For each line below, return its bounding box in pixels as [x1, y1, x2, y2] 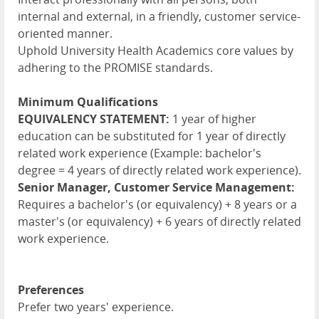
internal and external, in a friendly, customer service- [18, 8, 300, 24]
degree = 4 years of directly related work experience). [18, 162, 301, 178]
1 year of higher [169, 110, 256, 127]
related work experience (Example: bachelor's [18, 145, 261, 161]
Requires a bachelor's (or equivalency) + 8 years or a [18, 196, 297, 212]
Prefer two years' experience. [18, 298, 174, 315]
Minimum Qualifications [18, 93, 158, 110]
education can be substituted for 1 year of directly [18, 127, 286, 144]
